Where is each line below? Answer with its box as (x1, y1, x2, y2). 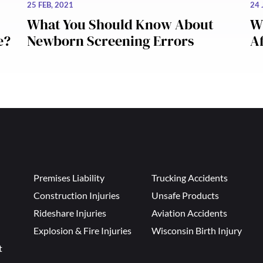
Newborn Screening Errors (27, 31, 194, 51)
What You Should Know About (27, 15, 214, 35)
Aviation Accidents (151, 207, 228, 219)
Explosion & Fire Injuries (33, 225, 132, 237)
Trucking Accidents (151, 172, 228, 184)
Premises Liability (33, 172, 105, 184)
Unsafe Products (151, 190, 220, 201)
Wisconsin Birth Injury (151, 225, 242, 237)
